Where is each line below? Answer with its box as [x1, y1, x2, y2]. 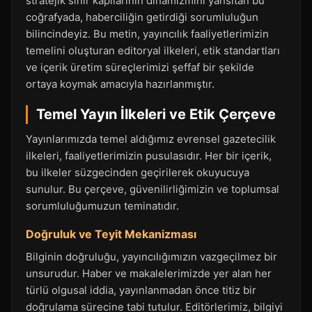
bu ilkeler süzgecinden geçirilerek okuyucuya [26, 166, 249, 179]
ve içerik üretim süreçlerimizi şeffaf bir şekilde [26, 61, 254, 74]
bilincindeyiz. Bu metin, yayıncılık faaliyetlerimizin [26, 27, 269, 40]
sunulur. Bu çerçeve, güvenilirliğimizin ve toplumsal [26, 182, 279, 196]
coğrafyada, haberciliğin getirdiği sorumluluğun [26, 10, 258, 24]
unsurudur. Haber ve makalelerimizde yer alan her [26, 267, 272, 280]
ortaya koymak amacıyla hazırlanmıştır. [26, 77, 214, 91]
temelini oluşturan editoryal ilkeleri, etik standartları [26, 44, 280, 57]
